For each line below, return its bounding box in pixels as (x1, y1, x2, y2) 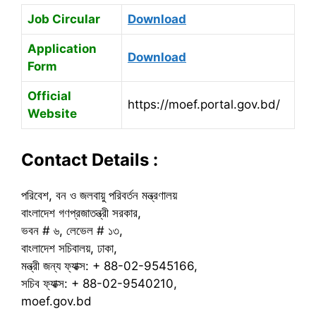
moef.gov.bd (21, 293, 92, 308)
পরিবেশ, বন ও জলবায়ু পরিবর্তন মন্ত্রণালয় (21, 188, 177, 202)
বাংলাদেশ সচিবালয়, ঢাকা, (21, 241, 117, 255)
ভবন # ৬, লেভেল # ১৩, (21, 223, 123, 238)
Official (28, 89, 71, 104)
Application (28, 42, 97, 56)
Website (28, 107, 77, 121)
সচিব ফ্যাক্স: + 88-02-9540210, (21, 276, 177, 291)
